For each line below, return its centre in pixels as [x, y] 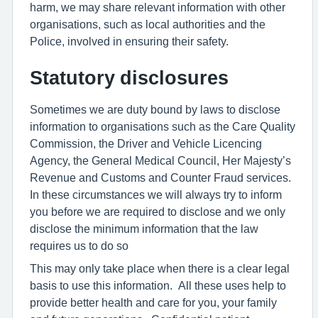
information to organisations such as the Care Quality [163, 126]
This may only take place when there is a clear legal [160, 268]
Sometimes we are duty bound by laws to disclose [155, 109]
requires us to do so [81, 246]
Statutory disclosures [129, 78]
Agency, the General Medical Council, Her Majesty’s [160, 160]
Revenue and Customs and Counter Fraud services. [162, 177]
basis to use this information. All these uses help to [158, 285]
